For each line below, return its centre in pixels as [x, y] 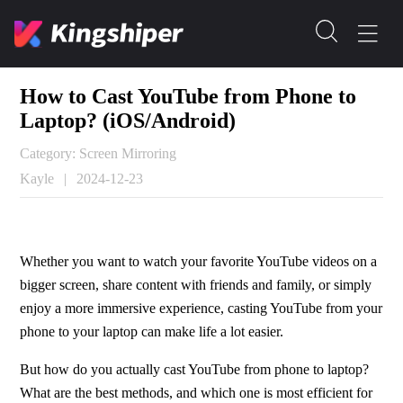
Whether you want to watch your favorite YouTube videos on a [199, 261]
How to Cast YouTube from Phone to [188, 97]
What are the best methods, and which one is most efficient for [197, 392]
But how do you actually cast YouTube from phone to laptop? [195, 369]
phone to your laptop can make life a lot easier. [152, 331]
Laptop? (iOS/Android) [128, 121]
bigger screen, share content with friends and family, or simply [196, 284]
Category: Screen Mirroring [99, 153]
